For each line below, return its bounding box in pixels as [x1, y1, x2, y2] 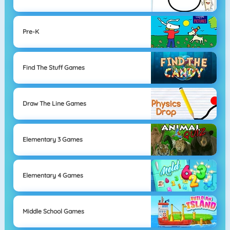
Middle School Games [22, 207, 84, 216]
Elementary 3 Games [22, 136, 83, 144]
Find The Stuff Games [22, 64, 85, 72]
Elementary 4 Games [22, 171, 83, 180]
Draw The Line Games [22, 100, 86, 108]
